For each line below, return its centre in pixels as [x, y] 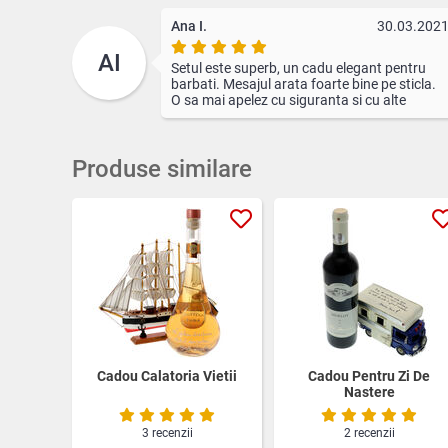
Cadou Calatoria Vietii [167, 375]
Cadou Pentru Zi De [369, 375]
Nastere [369, 391]
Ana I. [189, 25]
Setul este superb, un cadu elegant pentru [298, 67]
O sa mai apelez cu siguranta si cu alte [288, 99]
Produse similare [162, 168]
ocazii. [191, 115]
